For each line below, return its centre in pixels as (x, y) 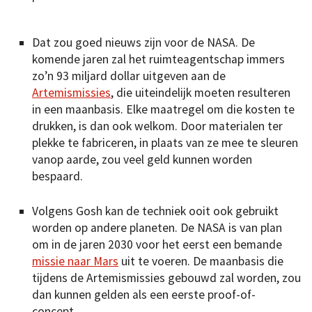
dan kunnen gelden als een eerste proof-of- (144, 295)
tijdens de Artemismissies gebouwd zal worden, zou (166, 278)
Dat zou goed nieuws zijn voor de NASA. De (143, 42)
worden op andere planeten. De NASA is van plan (157, 228)
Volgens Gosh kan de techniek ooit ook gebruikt (155, 211)
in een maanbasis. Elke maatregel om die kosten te (163, 109)
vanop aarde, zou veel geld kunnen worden (142, 159)
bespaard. (57, 176)
